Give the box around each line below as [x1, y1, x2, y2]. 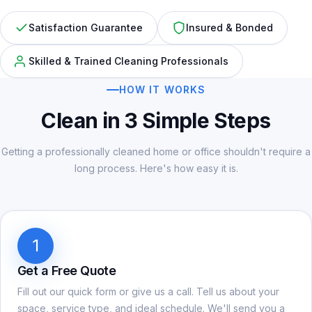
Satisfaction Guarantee [29, 21, 143, 33]
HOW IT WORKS [118, 83, 206, 95]
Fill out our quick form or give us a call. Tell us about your [17, 285, 279, 297]
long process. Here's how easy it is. [74, 162, 238, 174]
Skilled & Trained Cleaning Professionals [29, 54, 228, 67]
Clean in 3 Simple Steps [41, 107, 271, 133]
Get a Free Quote [17, 263, 116, 278]
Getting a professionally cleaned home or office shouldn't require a [1, 145, 311, 157]
